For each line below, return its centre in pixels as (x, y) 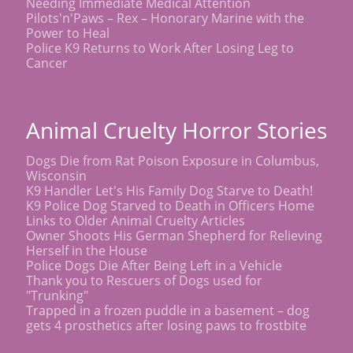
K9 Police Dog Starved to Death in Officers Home (170, 205)
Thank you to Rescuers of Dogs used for (144, 280)
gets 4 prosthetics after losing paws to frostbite (166, 325)
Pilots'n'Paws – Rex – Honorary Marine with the (165, 18)
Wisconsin (56, 175)
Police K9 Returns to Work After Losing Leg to (160, 48)
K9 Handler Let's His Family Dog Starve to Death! (169, 190)
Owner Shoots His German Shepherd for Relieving (174, 235)
